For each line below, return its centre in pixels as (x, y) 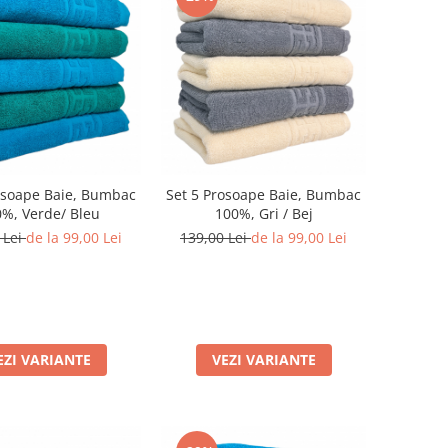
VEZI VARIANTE (263, 359)
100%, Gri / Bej (263, 213)
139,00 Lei (215, 237)
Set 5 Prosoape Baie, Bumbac (263, 194)
